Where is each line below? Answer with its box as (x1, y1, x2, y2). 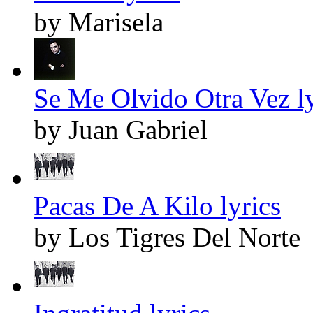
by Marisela (34, 6, 163, 37)
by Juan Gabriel (34, 114, 208, 145)
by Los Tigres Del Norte (34, 221, 300, 252)
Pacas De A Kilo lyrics (34, 190, 281, 221)
